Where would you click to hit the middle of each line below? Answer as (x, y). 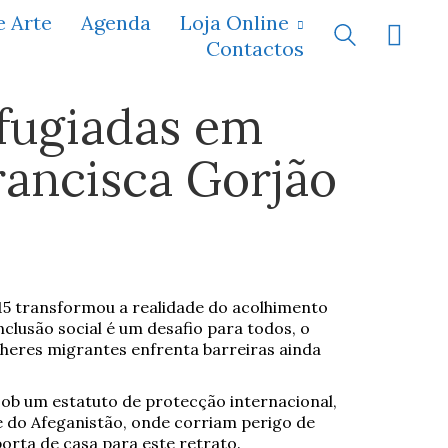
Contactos (255, 48)
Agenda (116, 22)
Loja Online (234, 22)
